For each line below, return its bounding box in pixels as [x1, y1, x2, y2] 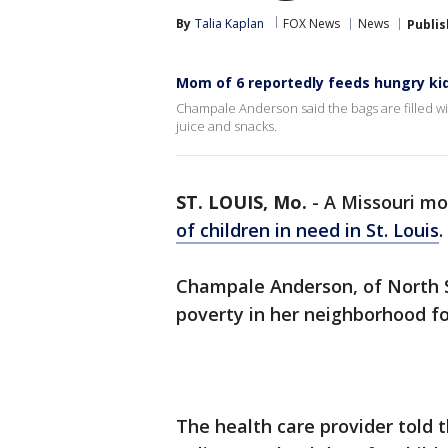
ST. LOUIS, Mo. [176, 190, 307, 214]
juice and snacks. [176, 117, 277, 135]
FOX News [283, 15, 340, 32]
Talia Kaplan [195, 15, 264, 32]
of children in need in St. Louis [176, 218, 439, 242]
